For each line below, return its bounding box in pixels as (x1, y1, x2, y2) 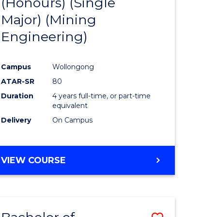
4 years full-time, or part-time (52, 92, 151, 101)
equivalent (52, 101, 88, 110)
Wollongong (52, 62, 94, 72)
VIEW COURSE (1, 155, 66, 166)
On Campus (52, 116, 93, 125)
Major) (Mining (1, 12, 97, 28)
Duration (1, 92, 34, 101)
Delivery (1, 116, 31, 125)
